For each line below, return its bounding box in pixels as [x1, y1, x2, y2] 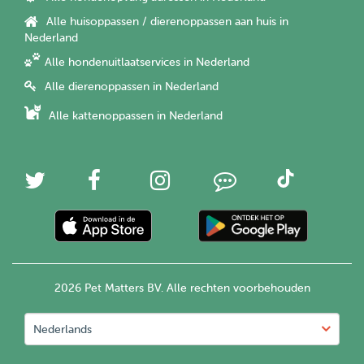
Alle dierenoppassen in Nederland [45, 80, 219, 93]
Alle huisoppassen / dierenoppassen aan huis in [46, 15, 288, 28]
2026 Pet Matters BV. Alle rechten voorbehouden [54, 282, 310, 295]
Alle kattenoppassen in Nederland [49, 110, 223, 123]
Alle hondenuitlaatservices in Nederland [45, 56, 249, 69]
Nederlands [33, 323, 92, 336]
